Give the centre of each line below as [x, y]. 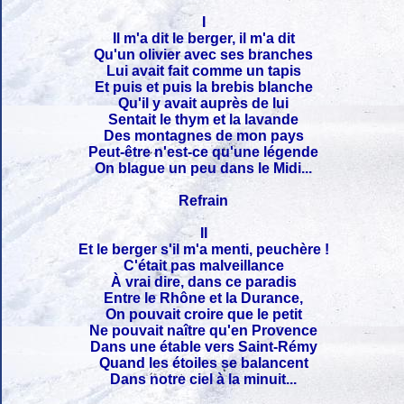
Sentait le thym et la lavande [204, 119]
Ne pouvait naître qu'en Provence [204, 330]
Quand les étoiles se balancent [204, 363]
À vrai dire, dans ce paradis [204, 281]
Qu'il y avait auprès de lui [204, 103]
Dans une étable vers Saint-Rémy [204, 346]
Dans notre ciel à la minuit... [204, 379]
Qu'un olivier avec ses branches [204, 54]
